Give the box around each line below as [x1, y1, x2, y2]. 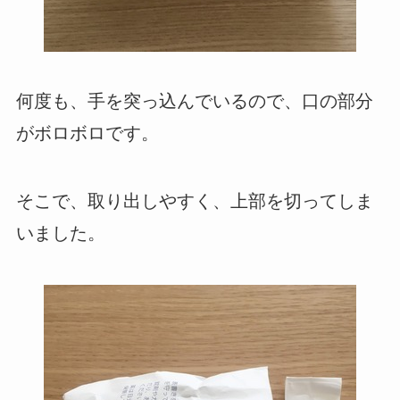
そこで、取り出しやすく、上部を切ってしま [15, 191, 373, 212]
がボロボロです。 [15, 123, 159, 144]
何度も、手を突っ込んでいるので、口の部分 [15, 91, 373, 112]
